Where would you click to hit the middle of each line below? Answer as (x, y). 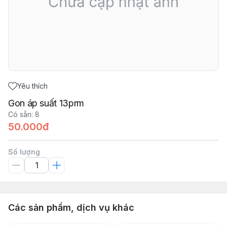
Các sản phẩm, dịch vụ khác (71, 207)
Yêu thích (32, 86)
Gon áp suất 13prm (46, 103)
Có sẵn (20, 114)
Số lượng (24, 152)
